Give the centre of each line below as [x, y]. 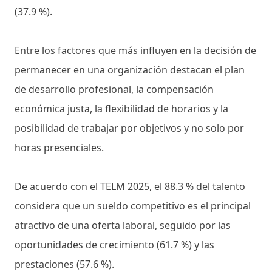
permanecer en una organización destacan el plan [130, 70]
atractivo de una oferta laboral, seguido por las [123, 225]
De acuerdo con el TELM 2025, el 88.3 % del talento [130, 186]
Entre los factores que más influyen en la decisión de [135, 50]
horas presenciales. [59, 147]
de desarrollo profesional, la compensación [114, 89]
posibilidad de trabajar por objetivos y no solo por [129, 128]
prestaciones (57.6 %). [64, 264]
